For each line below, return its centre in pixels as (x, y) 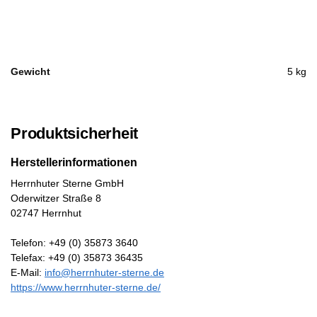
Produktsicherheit (75, 133)
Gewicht (30, 71)
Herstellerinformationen (74, 162)
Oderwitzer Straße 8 (56, 198)
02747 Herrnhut (46, 213)
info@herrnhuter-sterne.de (104, 272)
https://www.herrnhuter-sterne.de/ (86, 287)
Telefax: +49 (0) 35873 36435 (77, 257)
